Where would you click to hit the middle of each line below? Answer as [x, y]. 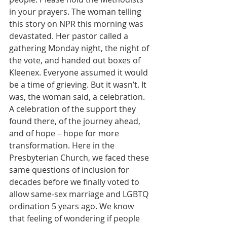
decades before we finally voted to [75, 182]
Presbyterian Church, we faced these [80, 158]
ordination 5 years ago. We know [72, 206]
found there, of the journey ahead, [76, 121]
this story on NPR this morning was [77, 24]
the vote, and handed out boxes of [76, 60]
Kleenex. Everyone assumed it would [80, 72]
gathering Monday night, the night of [80, 48]
